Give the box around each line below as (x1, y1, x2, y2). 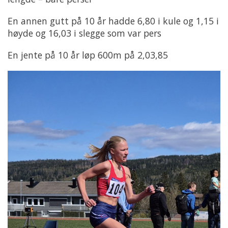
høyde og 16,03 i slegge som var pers (8, 26, 161, 39)
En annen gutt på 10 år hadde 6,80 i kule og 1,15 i (8, 14, 219, 27)
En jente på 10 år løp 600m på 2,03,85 (8, 48, 168, 61)
